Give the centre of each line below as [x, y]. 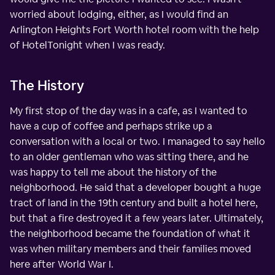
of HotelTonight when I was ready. [87, 45]
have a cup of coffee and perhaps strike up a [111, 126]
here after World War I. [62, 264]
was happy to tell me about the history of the [113, 172]
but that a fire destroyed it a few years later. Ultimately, [137, 218]
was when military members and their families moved [130, 249]
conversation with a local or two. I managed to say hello [137, 141]
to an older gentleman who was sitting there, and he [129, 157]
